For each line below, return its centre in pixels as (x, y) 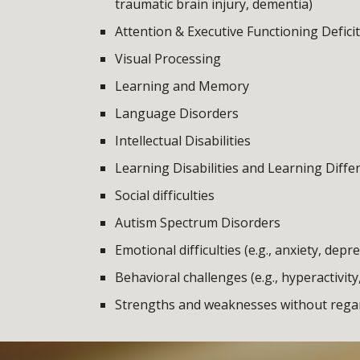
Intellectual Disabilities (182, 141)
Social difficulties (164, 195)
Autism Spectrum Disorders (197, 223)
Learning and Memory (182, 86)
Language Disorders (176, 113)
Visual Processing (168, 59)
